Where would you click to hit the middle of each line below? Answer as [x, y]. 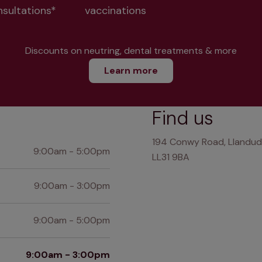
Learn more [131, 70]
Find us [183, 118]
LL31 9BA [171, 157]
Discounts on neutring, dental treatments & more [131, 51]
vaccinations [115, 11]
